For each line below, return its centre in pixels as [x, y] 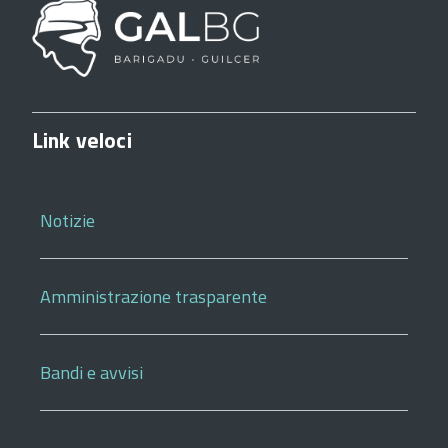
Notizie [67, 220]
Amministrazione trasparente [153, 296]
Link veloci [82, 140]
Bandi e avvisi [91, 372]
